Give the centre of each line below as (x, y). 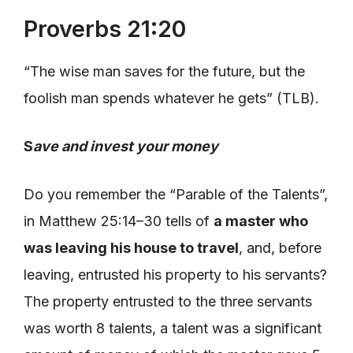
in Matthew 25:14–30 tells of (119, 221)
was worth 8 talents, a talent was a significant (173, 328)
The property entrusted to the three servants (168, 301)
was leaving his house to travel (131, 247)
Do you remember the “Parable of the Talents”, (176, 194)
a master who (261, 221)
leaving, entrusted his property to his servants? (175, 274)
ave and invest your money (126, 146)
